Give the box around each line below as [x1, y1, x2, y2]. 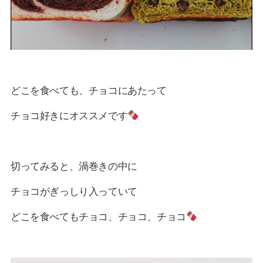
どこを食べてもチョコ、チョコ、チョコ [10, 210, 186, 222]
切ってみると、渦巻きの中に [10, 160, 137, 172]
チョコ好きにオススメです [10, 109, 128, 122]
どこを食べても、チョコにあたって [10, 84, 167, 96]
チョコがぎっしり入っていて [10, 185, 137, 197]
